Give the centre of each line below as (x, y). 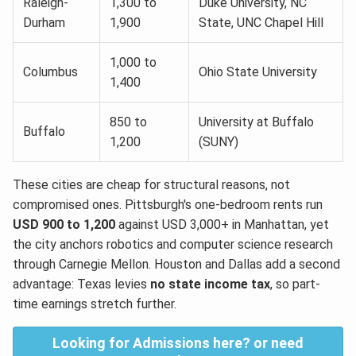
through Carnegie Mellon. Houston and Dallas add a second (176, 264)
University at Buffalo (256, 122)
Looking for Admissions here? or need (178, 342)
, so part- (295, 284)
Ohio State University (258, 72)
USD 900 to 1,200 (64, 224)
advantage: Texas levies (81, 284)
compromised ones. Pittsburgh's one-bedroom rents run (168, 204)
